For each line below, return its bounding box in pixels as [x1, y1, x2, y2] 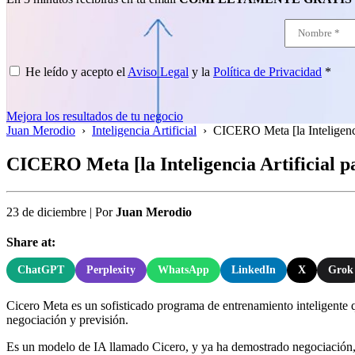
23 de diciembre [6, 204, 86, 219]
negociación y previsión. [6, 312, 128, 326]
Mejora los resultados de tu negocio [6, 109, 183, 123]
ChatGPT [17, 263, 64, 276]
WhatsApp [158, 263, 209, 276]
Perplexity [86, 263, 136, 276]
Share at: [6, 235, 55, 249]
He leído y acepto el [25, 65, 128, 78]
